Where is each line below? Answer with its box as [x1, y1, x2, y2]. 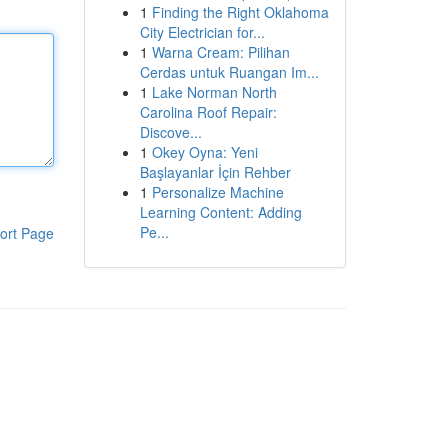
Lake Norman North [151, 82, 277, 102]
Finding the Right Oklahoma [151, 2, 329, 22]
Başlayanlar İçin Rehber [139, 162, 291, 182]
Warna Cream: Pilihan [151, 42, 290, 62]
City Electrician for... [139, 22, 265, 42]
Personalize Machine [151, 182, 284, 202]
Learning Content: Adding [139, 202, 302, 222]
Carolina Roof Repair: [139, 102, 277, 122]
